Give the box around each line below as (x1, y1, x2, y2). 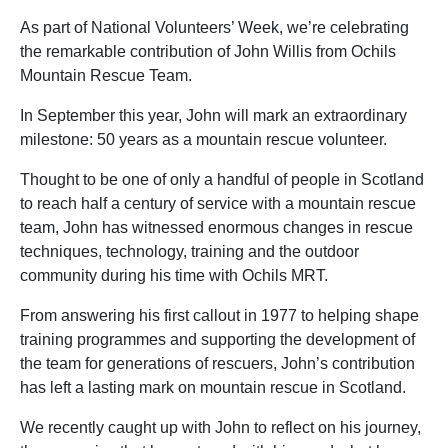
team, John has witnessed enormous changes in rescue (20, 219, 413, 236)
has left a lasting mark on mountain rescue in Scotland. (20, 379, 406, 396)
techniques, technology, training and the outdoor (20, 243, 359, 260)
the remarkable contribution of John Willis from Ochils (20, 43, 396, 60)
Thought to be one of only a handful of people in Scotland (20, 171, 424, 188)
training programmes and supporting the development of (20, 331, 415, 348)
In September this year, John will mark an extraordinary (20, 107, 407, 124)
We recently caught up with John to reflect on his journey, (20, 419, 421, 436)
